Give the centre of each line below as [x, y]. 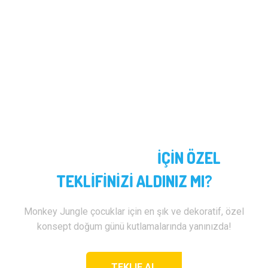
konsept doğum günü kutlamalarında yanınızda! [134, 227]
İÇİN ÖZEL [189, 158]
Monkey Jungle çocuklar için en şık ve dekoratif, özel [134, 212]
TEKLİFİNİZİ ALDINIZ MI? [134, 181]
